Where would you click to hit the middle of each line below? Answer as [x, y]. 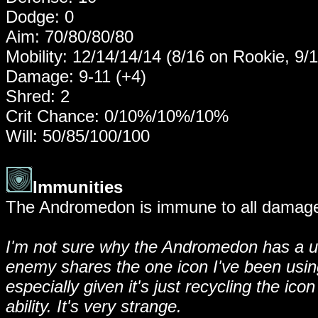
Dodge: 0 [40, 17]
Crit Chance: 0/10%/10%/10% [117, 116]
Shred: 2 [38, 96]
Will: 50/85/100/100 [78, 136]
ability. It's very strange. [94, 306]
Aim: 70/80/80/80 [70, 37]
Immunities [78, 187]
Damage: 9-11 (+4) [76, 76]
